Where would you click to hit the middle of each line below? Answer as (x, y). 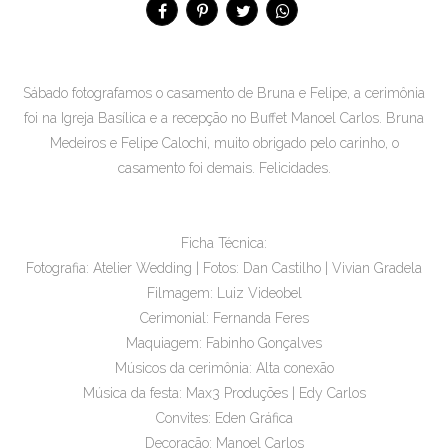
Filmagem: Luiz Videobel (224, 293)
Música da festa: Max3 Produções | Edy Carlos (224, 393)
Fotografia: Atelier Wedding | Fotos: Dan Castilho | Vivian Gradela (224, 268)
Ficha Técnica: (224, 243)
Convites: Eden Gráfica (224, 418)
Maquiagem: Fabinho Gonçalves (224, 343)
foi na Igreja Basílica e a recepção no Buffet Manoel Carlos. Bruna (224, 118)
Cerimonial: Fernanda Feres (224, 318)
